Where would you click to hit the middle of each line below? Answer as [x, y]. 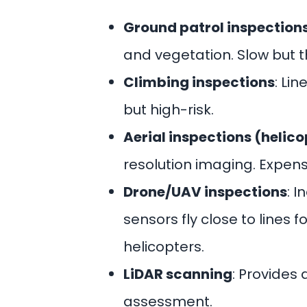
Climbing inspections [199, 82]
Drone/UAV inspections [205, 192]
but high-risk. [169, 110]
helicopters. [164, 247]
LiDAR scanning [178, 274]
